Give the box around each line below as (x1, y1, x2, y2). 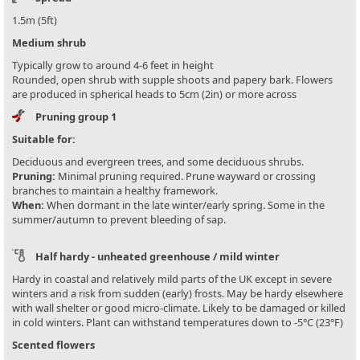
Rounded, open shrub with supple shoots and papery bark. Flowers (12, 72, 333, 88)
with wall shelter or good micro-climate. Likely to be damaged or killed (12, 301, 346, 316)
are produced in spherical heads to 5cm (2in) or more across (12, 87, 297, 102)
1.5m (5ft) (12, 13, 57, 28)
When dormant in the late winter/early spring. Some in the (44, 198, 325, 213)
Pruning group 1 (35, 109, 117, 125)
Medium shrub (12, 35, 86, 51)
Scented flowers (12, 337, 95, 353)
